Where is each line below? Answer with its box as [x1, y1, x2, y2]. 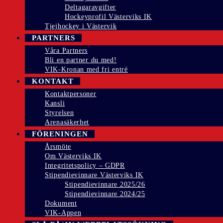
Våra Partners [45, 47, 88, 55]
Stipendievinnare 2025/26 [65, 181, 145, 189]
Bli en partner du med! [45, 56, 117, 64]
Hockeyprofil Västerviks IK [65, 13, 152, 21]
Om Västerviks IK [45, 152, 102, 160]
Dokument [45, 200, 77, 208]
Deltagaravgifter [65, 3, 116, 11]
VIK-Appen [45, 209, 82, 217]
